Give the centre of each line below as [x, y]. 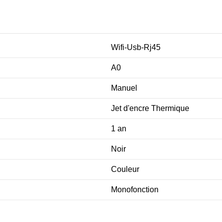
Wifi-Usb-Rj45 [136, 48]
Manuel [124, 88]
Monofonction [135, 190]
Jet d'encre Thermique [150, 109]
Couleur [125, 169]
